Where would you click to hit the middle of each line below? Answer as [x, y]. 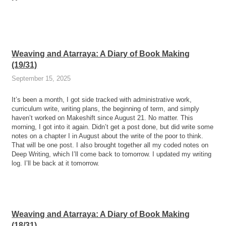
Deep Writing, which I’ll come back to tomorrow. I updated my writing [112, 154]
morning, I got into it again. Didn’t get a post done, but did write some [113, 127]
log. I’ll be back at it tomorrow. [56, 163]
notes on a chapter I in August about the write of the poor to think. [108, 136]
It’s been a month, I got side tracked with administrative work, [102, 99]
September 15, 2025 [41, 79]
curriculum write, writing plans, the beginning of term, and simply [106, 108]
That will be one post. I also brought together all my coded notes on [110, 145]
